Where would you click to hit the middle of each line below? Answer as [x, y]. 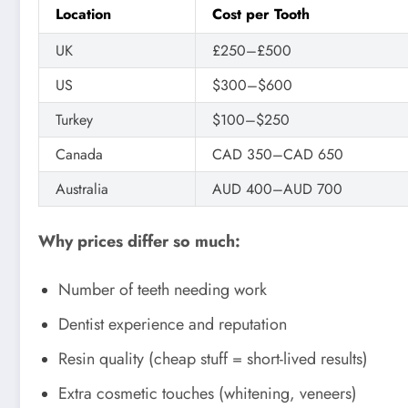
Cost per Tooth [261, 14]
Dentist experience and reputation [173, 325]
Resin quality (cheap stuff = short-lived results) [213, 359]
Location [83, 14]
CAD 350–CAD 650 [278, 154]
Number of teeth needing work [163, 290]
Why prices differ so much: [139, 241]
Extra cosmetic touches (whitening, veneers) [208, 394]
